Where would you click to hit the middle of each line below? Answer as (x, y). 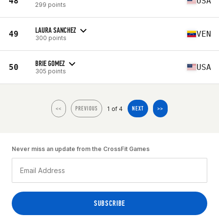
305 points (51, 71)
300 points (51, 38)
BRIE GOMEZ (50, 63)
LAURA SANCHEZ (55, 30)
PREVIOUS (87, 109)
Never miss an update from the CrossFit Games (81, 149)
